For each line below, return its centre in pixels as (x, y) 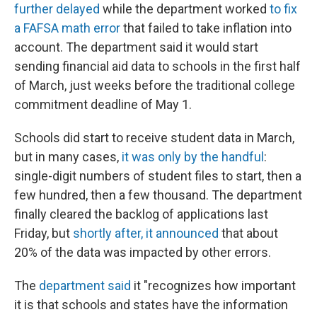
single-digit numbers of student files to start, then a (158, 176)
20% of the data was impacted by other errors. (143, 252)
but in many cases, (68, 157)
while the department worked (185, 9)
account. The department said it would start (136, 47)
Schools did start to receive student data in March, (154, 138)
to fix (283, 9)
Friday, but (44, 233)
